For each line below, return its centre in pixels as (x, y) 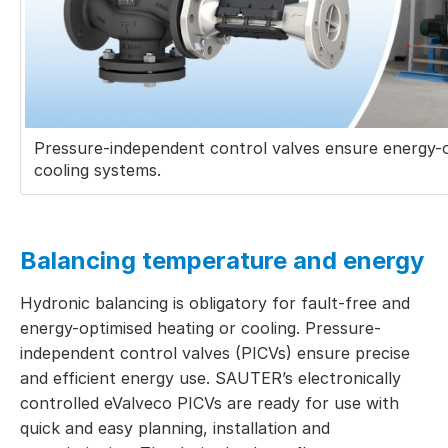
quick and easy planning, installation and (175, 428)
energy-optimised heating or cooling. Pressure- (200, 328)
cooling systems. (97, 170)
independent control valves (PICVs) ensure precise (215, 353)
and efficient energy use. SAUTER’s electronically (210, 378)
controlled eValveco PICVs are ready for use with (209, 403)
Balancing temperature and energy (222, 261)
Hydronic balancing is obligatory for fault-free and (215, 303)
